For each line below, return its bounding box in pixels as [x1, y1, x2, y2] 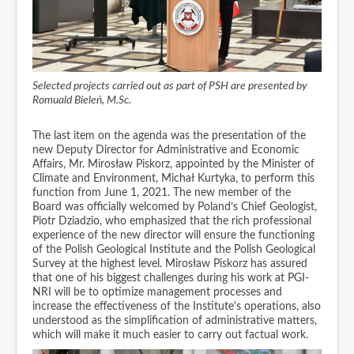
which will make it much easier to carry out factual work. [32, 329, 308, 341]
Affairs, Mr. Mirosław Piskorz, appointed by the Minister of [32, 158, 314, 170]
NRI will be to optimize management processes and [32, 286, 282, 298]
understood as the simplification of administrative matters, [32, 314, 317, 326]
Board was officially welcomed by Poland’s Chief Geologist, [32, 201, 317, 213]
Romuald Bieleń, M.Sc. [32, 94, 131, 106]
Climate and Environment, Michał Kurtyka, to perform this [32, 172, 314, 184]
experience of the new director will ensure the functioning [32, 229, 314, 241]
